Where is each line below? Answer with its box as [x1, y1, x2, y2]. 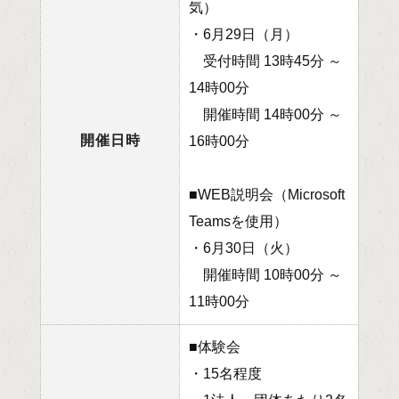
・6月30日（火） [189, 240, 298, 256]
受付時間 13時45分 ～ [189, 53, 342, 69]
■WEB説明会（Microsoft [189, 186, 345, 202]
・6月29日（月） [189, 26, 298, 42]
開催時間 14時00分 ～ [189, 106, 342, 122]
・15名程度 [189, 365, 262, 381]
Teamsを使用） [189, 213, 288, 229]
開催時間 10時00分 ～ [189, 266, 342, 282]
